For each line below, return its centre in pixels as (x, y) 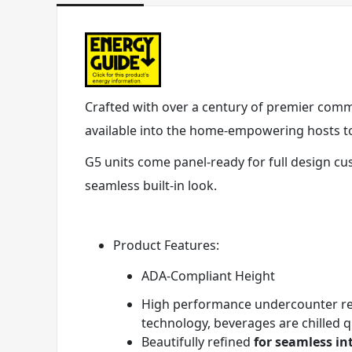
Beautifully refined (198, 342)
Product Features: (166, 245)
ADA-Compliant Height (208, 276)
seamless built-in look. (151, 185)
